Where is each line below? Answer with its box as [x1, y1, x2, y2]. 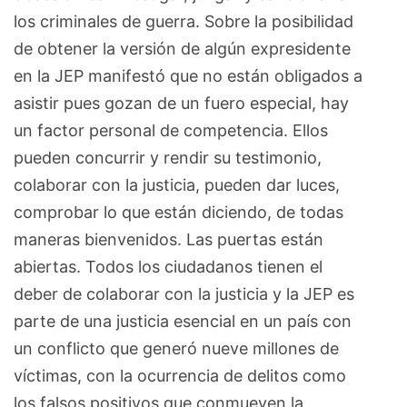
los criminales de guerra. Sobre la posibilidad [14, 11, 353, 31]
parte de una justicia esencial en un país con [14, 311, 352, 331]
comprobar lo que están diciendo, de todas [14, 202, 343, 222]
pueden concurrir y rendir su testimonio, [14, 147, 322, 167]
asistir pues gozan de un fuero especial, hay [14, 93, 349, 113]
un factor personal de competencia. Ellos [14, 120, 328, 140]
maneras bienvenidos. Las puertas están [14, 229, 323, 249]
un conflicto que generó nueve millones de [14, 338, 339, 358]
